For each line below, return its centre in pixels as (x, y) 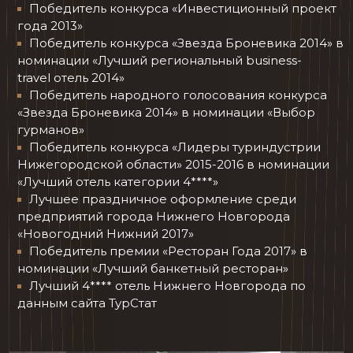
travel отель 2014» (71, 77)
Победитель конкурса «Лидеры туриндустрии (175, 147)
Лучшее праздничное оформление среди (163, 199)
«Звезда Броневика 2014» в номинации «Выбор (166, 112)
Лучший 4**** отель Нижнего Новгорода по (167, 285)
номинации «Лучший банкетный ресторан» (153, 268)
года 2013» (50, 25)
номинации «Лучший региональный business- (160, 60)
